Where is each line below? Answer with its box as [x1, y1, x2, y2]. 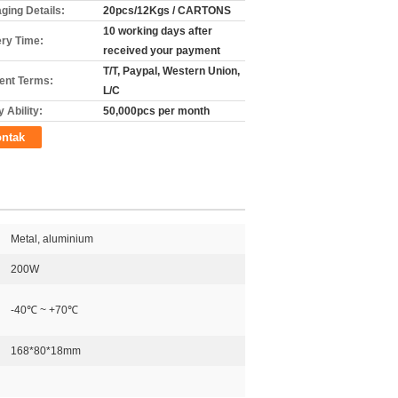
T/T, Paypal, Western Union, [103, 65, 240, 77]
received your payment [103, 44, 220, 57]
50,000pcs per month [103, 105, 210, 117]
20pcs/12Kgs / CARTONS [103, 4, 231, 17]
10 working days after [103, 25, 212, 37]
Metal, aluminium [11, 233, 93, 245]
